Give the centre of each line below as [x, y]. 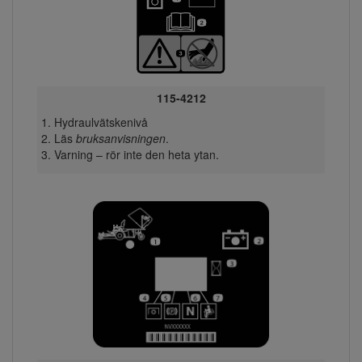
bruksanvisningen [120, 138]
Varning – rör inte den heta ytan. [136, 154]
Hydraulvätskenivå [101, 122]
